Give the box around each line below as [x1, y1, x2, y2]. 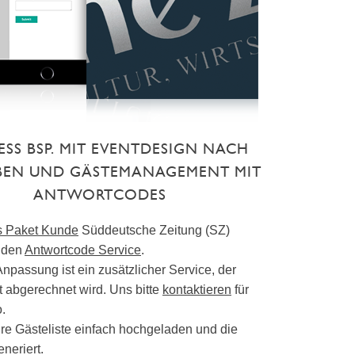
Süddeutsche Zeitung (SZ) [78, 223, 230, 238]
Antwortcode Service [25, 243, 141, 258]
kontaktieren [162, 283, 231, 297]
